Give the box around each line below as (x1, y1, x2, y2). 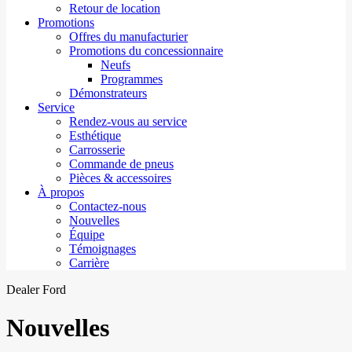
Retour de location (69, 2, 160, 15)
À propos (38, 185, 84, 199)
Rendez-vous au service (69, 115, 187, 128)
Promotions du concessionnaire (69, 44, 223, 57)
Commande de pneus (69, 157, 174, 170)
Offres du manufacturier (69, 30, 188, 43)
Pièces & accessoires (69, 171, 171, 185)
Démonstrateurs (69, 86, 147, 100)
